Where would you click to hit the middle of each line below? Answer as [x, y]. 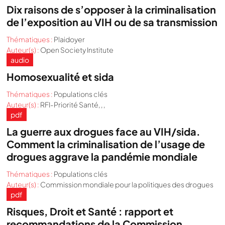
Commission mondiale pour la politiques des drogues [127, 184]
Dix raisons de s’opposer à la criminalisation [111, 9]
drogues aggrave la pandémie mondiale [102, 156]
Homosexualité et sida [61, 77]
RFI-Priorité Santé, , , [73, 104]
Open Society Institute [77, 50]
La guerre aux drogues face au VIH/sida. [104, 131]
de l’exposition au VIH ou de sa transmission [112, 22]
